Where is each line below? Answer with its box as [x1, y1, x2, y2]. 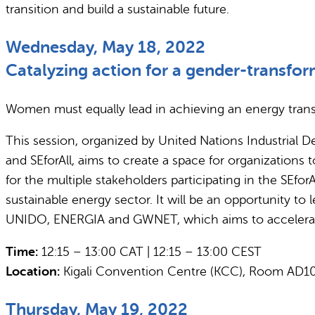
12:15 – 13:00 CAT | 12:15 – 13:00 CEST [38, 245, 262, 259]
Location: [6, 264, 60, 279]
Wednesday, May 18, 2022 [6, 37, 205, 57]
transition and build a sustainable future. [6, 1, 229, 16]
